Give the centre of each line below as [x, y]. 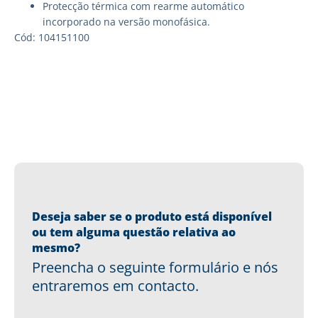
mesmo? [56, 247]
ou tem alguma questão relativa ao [134, 232]
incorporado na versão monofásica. [126, 22]
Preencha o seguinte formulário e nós [155, 267]
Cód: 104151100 [52, 38]
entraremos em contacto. [115, 285]
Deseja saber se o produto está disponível [152, 216]
